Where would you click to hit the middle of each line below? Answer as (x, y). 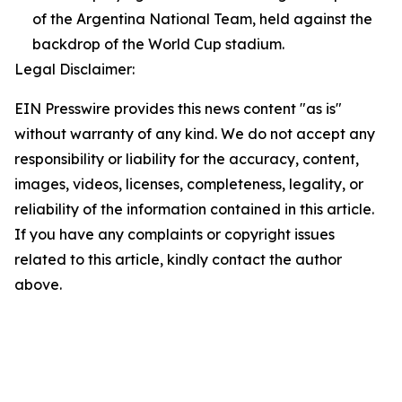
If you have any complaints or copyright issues (175, 235)
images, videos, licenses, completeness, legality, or (189, 184)
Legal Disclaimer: (74, 70)
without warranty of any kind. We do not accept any (195, 134)
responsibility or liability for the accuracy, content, (187, 159)
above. (38, 285)
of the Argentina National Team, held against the (202, 19)
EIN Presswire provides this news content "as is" (178, 109)
